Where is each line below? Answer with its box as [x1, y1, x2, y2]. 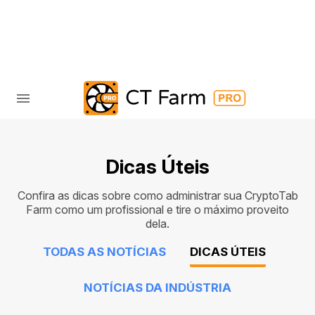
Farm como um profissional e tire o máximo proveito [26, 202, 289, 217]
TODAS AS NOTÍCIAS [42, 245, 166, 259]
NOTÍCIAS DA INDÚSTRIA [84, 281, 231, 295]
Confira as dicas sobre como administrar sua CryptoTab [17, 188, 298, 203]
